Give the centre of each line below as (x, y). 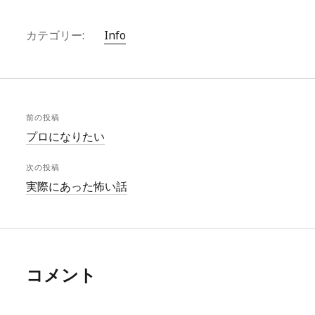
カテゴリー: (57, 35)
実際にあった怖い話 (77, 186)
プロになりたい (66, 136)
